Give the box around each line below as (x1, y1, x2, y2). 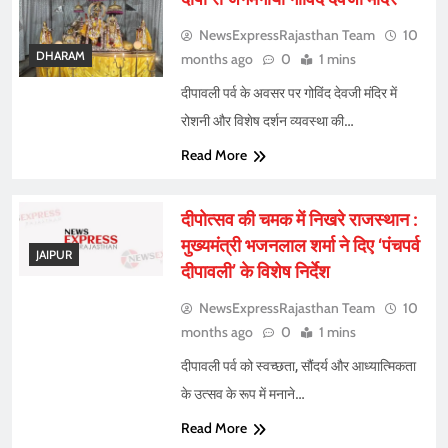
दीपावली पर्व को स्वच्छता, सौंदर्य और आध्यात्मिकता (180, 358, 416, 375)
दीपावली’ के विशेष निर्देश (180, 261, 330, 283)
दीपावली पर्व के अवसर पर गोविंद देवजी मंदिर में (180, 85, 397, 102)
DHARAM (36, 47, 85, 63)
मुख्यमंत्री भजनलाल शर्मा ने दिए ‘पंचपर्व (180, 235, 420, 257)
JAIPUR (36, 247, 72, 262)
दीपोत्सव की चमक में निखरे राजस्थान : (180, 209, 418, 231)
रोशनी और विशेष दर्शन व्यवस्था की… (180, 113, 354, 130)
